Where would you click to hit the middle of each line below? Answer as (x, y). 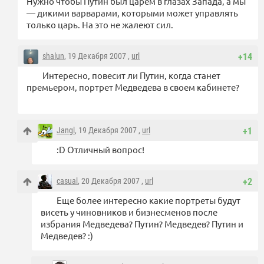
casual (67, 181)
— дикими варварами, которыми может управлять (132, 12)
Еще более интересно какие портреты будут (148, 200)
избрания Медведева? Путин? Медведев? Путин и (142, 223)
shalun (53, 56)
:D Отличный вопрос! (100, 149)
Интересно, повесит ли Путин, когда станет (131, 75)
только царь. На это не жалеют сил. (100, 24)
